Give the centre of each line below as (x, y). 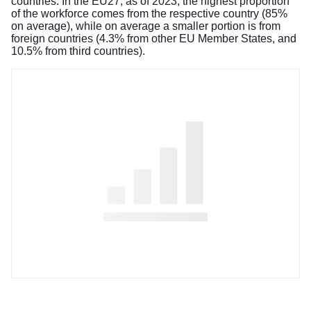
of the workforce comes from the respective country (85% (149, 13)
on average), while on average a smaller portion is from (146, 26)
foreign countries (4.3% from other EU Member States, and (154, 38)
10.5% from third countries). (78, 51)
